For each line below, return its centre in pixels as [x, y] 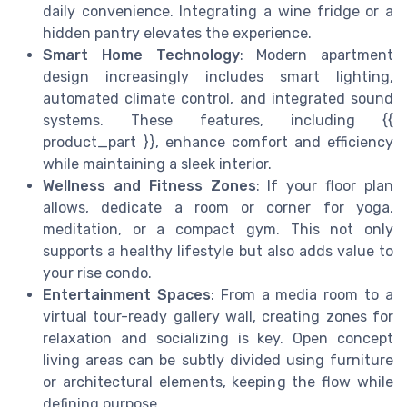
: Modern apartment [316, 55]
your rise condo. [97, 273]
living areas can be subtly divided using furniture [218, 360]
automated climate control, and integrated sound [218, 98]
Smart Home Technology [141, 55]
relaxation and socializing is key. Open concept [218, 338]
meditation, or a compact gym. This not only [218, 229]
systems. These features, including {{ [218, 120]
